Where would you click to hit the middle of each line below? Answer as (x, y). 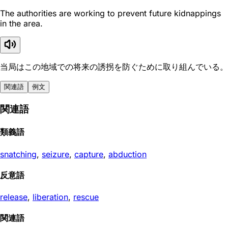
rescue (86, 197)
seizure (55, 154)
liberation (50, 197)
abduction (127, 154)
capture (89, 154)
